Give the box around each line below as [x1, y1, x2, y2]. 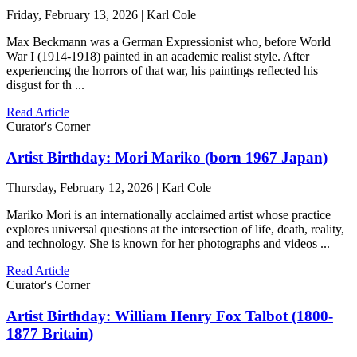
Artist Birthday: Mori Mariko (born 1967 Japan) [6, 148, 328, 166]
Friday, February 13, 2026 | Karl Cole [6, 7, 196, 22]
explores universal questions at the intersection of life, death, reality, [6, 222, 344, 237]
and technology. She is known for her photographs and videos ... [6, 237, 330, 251]
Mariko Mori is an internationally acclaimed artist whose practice [6, 208, 331, 222]
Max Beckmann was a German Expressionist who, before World [6, 34, 331, 49]
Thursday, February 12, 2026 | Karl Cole [6, 181, 211, 195]
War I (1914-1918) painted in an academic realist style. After [6, 49, 309, 63]
